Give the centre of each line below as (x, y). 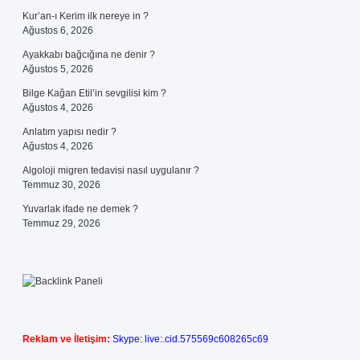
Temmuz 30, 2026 (61, 185)
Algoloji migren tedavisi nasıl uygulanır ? (111, 170)
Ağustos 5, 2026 (58, 69)
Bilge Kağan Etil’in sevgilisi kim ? (94, 93)
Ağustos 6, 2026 (58, 31)
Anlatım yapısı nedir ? (70, 132)
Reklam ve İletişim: (66, 339)
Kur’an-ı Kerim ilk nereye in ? (86, 16)
